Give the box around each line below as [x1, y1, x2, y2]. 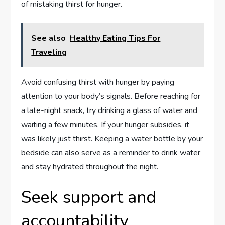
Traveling [31, 47, 67, 58]
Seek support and [21, 186, 157, 209]
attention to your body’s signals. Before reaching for [21, 91, 201, 102]
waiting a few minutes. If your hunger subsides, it [21, 119, 190, 131]
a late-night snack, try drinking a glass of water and [21, 105, 198, 117]
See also [31, 33, 66, 44]
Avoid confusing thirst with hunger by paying [21, 77, 175, 88]
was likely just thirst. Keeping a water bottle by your [21, 133, 203, 145]
